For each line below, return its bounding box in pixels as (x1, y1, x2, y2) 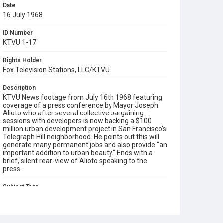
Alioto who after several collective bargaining (3, 109, 144, 117)
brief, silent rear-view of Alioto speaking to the (3, 157, 147, 165)
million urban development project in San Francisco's (3, 125, 166, 133)
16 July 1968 (3, 11, 43, 19)
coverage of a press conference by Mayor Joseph (3, 101, 158, 109)
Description (3, 84, 36, 91)
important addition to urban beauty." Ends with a (3, 149, 153, 157)
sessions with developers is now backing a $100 (3, 117, 152, 125)
